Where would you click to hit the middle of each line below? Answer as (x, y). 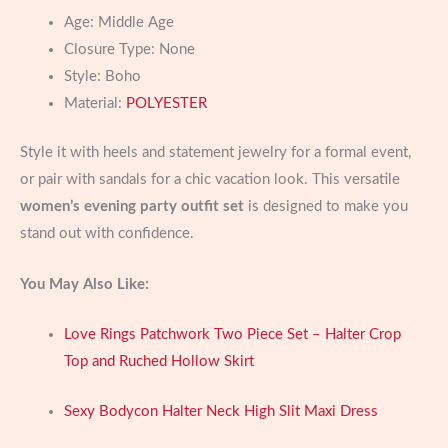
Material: (94, 104)
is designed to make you (326, 207)
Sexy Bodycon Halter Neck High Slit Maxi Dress (220, 412)
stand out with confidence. (107, 234)
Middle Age (135, 23)
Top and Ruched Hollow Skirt (158, 361)
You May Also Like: (84, 284)
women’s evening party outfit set (132, 207)
